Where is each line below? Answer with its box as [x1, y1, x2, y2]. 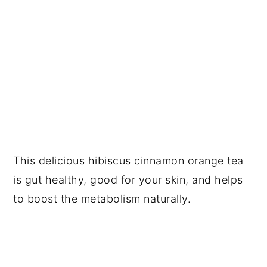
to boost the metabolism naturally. [13, 192, 191, 205]
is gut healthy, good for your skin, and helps [13, 173, 243, 186]
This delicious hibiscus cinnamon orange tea [13, 154, 244, 167]
